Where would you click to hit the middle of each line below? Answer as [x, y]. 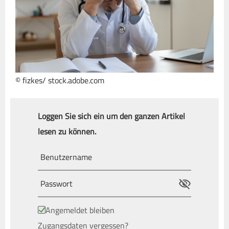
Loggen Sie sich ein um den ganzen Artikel [111, 116]
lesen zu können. [67, 131]
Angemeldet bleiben [80, 210]
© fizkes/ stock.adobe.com [60, 80]
